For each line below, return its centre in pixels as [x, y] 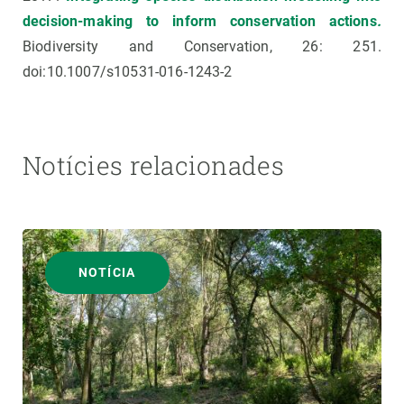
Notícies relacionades [153, 166]
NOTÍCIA [107, 273]
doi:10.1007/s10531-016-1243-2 [128, 72]
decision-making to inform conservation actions [200, 22]
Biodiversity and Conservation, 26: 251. [202, 47]
